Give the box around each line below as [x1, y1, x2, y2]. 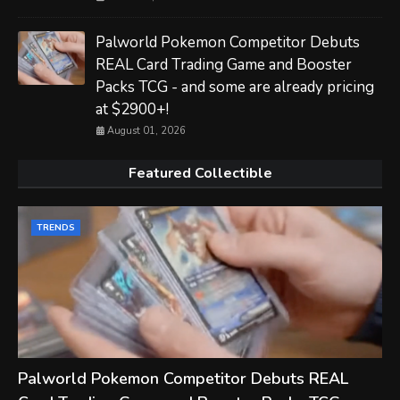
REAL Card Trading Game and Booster [96, 54, 352, 75]
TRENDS [37, 221, 75, 234]
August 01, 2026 [107, 123, 186, 137]
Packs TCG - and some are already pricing [96, 76, 374, 97]
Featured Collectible [128, 162, 272, 183]
